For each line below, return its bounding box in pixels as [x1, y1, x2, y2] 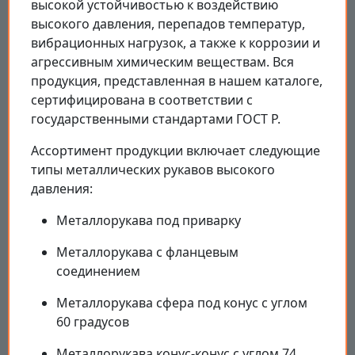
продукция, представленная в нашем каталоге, [31, 71, 323, 90]
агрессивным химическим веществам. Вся [31, 52, 294, 71]
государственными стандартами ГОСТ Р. [31, 109, 281, 128]
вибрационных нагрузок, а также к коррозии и [31, 33, 320, 52]
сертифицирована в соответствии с [31, 90, 253, 109]
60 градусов [56, 312, 129, 330]
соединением [56, 261, 140, 280]
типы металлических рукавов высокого [31, 160, 275, 178]
